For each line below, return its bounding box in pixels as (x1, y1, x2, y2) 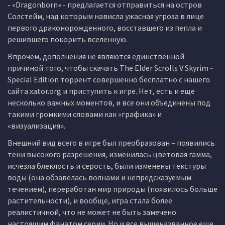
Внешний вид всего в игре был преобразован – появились (8, 138, 215, 148)
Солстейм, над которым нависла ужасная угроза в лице (8, 11, 204, 21)
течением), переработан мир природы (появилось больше (8, 184, 217, 194)
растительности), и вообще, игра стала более (8, 195, 172, 205)
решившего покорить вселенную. (8, 34, 128, 44)
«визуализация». (8, 121, 65, 131)
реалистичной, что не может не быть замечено (8, 207, 176, 217)
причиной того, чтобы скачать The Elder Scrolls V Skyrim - (8, 63, 213, 73)
